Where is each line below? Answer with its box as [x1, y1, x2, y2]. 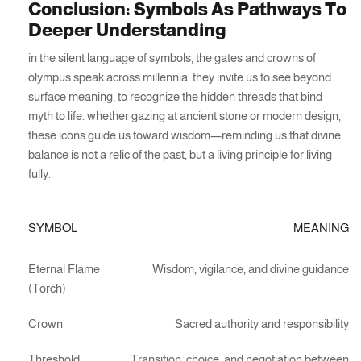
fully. [28, 167, 51, 181]
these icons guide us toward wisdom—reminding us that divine [28, 128, 341, 143]
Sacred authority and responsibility [175, 316, 349, 330]
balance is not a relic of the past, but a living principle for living [28, 147, 332, 162]
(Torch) [28, 280, 66, 295]
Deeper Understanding [28, 20, 226, 41]
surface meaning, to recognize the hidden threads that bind [28, 89, 322, 104]
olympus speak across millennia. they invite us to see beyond [28, 70, 331, 85]
